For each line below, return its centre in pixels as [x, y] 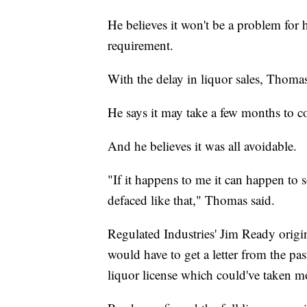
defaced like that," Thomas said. [191, 200]
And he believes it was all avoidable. [202, 146]
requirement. [140, 45]
